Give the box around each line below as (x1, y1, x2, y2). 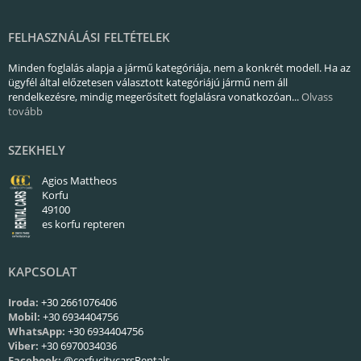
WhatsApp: (8, 323, 65, 338)
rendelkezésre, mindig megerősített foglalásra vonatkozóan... (8, 89, 301, 104)
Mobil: (8, 309, 40, 324)
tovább (8, 104, 43, 118)
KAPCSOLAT (8, 263, 77, 280)
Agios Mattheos (42, 173, 117, 188)
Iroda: (8, 294, 39, 309)
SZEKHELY (8, 142, 65, 158)
